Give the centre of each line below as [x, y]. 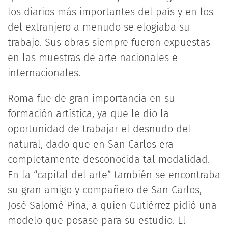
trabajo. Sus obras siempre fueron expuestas [109, 42]
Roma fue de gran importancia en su [91, 98]
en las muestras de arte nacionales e [93, 58]
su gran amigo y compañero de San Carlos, [105, 190]
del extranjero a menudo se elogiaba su [99, 27]
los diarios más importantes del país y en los [110, 12]
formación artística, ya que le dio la [88, 113]
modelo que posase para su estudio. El [97, 220]
